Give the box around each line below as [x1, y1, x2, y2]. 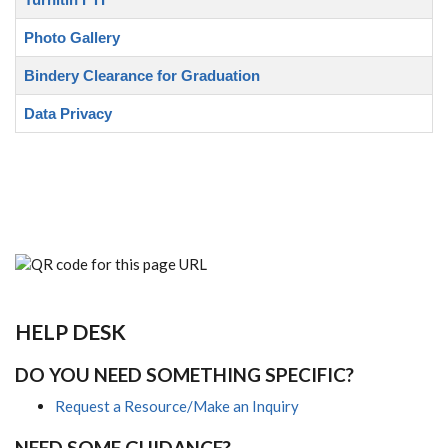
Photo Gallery [24, 29, 120, 46]
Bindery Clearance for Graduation [24, 67, 260, 84]
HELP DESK [15, 318, 126, 344]
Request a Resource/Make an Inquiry [55, 396, 299, 415]
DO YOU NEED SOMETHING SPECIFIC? [15, 362, 354, 386]
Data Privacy [24, 105, 112, 122]
